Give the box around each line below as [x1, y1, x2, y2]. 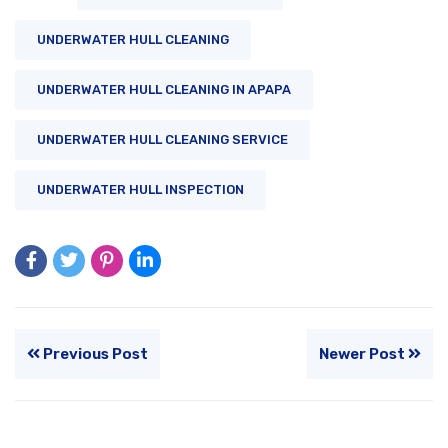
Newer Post [319, 344, 408, 363]
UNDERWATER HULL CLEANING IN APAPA [37, 81, 291, 97]
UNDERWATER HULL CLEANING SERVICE [37, 131, 288, 147]
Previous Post [40, 344, 148, 363]
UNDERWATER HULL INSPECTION [37, 181, 244, 197]
